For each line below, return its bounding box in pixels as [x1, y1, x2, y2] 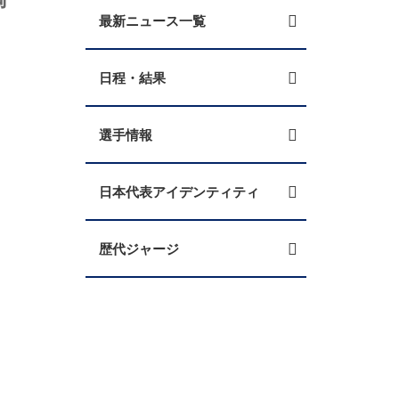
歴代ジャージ [99, 239, 179, 258]
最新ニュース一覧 [99, 11, 206, 30]
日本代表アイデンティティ [99, 182, 259, 201]
